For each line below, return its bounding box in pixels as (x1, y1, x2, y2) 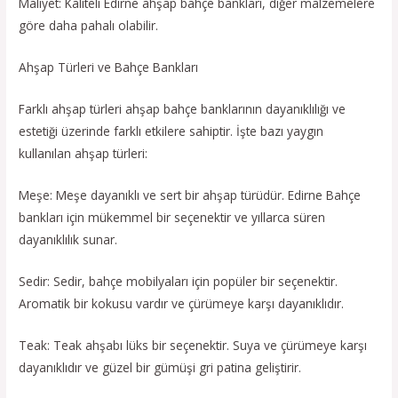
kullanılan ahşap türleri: (19, 145, 148, 163)
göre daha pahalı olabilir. (19, 17, 159, 35)
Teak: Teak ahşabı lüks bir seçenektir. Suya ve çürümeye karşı (19, 336, 368, 354)
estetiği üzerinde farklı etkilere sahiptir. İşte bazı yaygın (19, 123, 324, 140)
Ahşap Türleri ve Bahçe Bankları (19, 59, 199, 76)
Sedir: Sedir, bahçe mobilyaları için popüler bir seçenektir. (19, 272, 338, 290)
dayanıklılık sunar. (19, 231, 118, 249)
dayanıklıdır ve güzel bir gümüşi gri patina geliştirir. (19, 358, 302, 376)
